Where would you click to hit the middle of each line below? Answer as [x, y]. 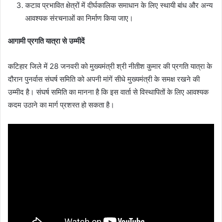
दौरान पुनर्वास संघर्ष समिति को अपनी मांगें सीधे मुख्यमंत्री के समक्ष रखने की [104, 79]
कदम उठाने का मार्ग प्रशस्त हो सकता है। [61, 105]
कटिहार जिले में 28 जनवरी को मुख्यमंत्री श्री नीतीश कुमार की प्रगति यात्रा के [110, 66]
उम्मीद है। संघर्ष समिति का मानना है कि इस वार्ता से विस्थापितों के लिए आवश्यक [108, 92]
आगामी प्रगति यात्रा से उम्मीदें [46, 41]
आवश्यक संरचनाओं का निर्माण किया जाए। [79, 18]
